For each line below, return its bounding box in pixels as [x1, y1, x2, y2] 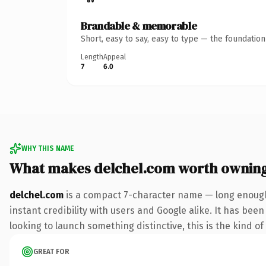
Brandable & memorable [81, 18, 197, 33]
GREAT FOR [33, 247, 69, 256]
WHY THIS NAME [21, 144, 74, 153]
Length [81, 52, 103, 61]
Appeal [103, 52, 126, 61]
